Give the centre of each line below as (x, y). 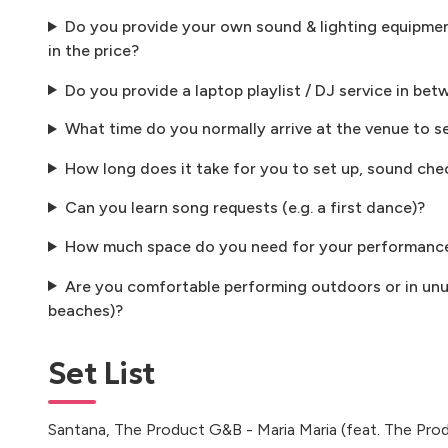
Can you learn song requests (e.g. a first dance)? (244, 207)
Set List (101, 373)
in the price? (93, 50)
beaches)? (85, 310)
